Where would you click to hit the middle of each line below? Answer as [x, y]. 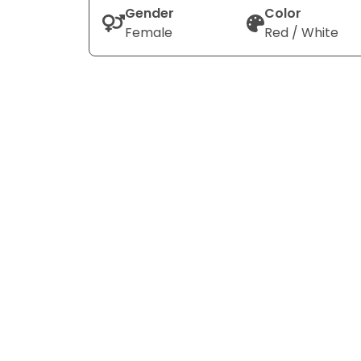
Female [148, 33]
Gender [149, 13]
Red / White [301, 33]
